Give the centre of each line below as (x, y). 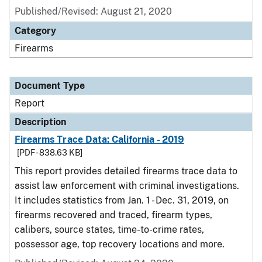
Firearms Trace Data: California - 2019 (99, 139)
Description (40, 122)
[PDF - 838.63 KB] (50, 153)
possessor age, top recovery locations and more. (121, 244)
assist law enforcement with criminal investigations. (127, 186)
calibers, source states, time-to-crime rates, (109, 230)
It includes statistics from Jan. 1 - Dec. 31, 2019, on (122, 200)
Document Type (50, 86)
